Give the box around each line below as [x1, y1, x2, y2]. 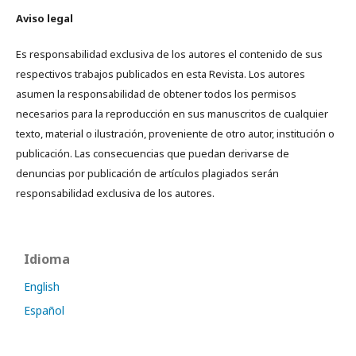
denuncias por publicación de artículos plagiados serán [16, 165, 279, 180]
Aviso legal [16, 10, 73, 25]
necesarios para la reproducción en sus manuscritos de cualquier [16, 106, 328, 121]
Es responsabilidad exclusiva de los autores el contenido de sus [16, 46, 323, 61]
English [24, 278, 60, 294]
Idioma [24, 250, 70, 268]
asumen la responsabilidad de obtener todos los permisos [16, 86, 296, 101]
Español [24, 302, 64, 318]
